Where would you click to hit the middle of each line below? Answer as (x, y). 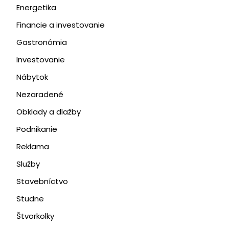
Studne (30, 199)
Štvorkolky (35, 216)
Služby (28, 164)
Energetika (36, 7)
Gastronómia (41, 42)
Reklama (32, 146)
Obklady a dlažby (48, 112)
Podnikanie (37, 129)
